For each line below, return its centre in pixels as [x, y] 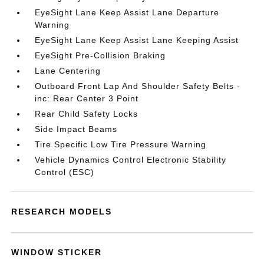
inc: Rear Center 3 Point [87, 98]
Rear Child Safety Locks [87, 114]
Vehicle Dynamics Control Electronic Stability [131, 160]
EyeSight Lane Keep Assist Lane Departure [127, 12]
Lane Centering [68, 71]
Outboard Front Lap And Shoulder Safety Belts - [138, 86]
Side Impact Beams [76, 129]
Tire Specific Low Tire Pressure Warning [121, 144]
